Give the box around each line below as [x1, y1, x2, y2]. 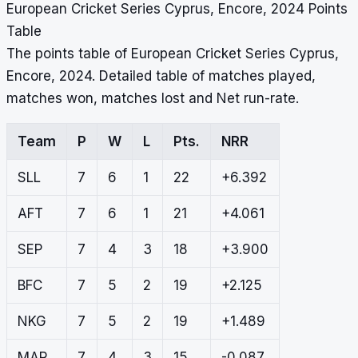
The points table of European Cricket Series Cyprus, [6, 46, 339, 62]
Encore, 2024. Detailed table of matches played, [6, 68, 316, 85]
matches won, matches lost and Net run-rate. [6, 90, 299, 107]
